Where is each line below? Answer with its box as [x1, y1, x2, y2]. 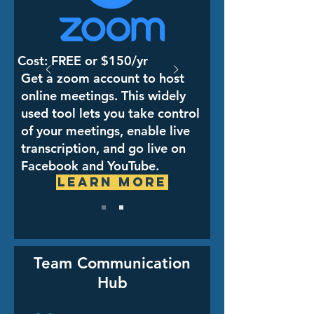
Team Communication [34, 254, 191, 273]
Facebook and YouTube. [21, 158, 159, 174]
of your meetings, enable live [21, 123, 190, 139]
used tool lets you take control [21, 105, 200, 121]
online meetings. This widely [21, 88, 186, 104]
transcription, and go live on [21, 140, 186, 156]
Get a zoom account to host [21, 70, 184, 86]
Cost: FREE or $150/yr [18, 53, 148, 69]
